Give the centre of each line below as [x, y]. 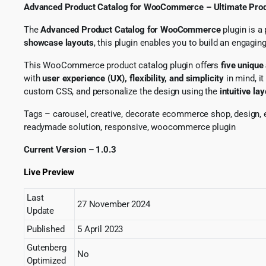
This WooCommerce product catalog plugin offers [122, 65]
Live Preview [49, 172]
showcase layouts [59, 42]
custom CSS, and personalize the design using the [122, 91]
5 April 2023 [100, 229]
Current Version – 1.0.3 [70, 149]
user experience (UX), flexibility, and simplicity [133, 78]
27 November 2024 [114, 204]
